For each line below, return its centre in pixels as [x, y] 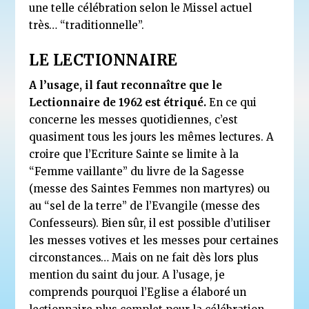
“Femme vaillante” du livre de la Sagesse [137, 171]
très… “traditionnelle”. [87, 25]
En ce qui [232, 102]
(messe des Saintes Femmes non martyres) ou [150, 188]
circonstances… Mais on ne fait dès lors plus [144, 257]
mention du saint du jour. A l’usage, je [127, 275]
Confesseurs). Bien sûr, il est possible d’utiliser [150, 223]
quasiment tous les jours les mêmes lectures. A [152, 137]
